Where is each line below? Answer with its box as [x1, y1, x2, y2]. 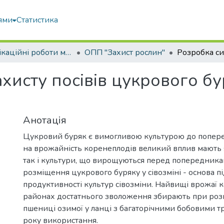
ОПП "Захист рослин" [84, 47, 165, 58]
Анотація [23, 113, 66, 127]
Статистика [16, 14, 58, 25]
